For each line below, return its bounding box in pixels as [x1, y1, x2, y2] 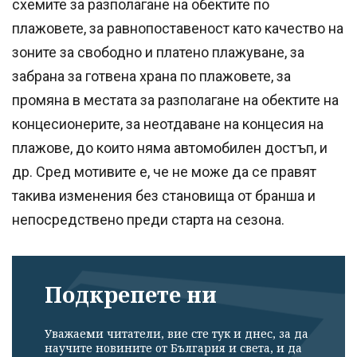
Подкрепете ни [45, 280, 217, 310]
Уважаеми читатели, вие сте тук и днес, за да [45, 325, 308, 341]
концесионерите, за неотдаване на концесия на [12, 116, 324, 133]
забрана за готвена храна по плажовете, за [12, 68, 291, 85]
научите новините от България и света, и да [45, 339, 302, 355]
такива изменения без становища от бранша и [12, 187, 316, 205]
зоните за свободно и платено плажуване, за [12, 44, 304, 61]
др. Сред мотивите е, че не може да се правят [12, 163, 316, 181]
